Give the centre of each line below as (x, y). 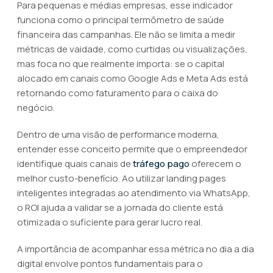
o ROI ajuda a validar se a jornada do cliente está (120, 207)
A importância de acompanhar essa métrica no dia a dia (136, 249)
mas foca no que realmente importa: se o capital (121, 64)
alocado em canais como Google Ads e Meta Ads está (133, 78)
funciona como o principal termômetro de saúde (121, 20)
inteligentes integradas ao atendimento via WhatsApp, (134, 193)
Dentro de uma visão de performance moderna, (118, 134)
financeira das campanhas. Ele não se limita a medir (126, 34)
